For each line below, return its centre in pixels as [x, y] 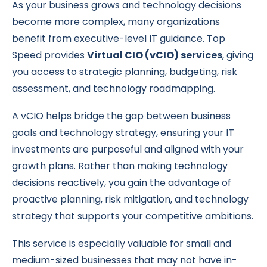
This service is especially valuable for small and [122, 243]
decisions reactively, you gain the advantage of [122, 182]
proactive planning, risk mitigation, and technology [130, 199]
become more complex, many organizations [116, 21]
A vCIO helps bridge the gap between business [121, 116]
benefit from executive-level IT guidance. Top [119, 38]
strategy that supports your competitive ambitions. [133, 216]
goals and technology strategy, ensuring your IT [123, 132]
